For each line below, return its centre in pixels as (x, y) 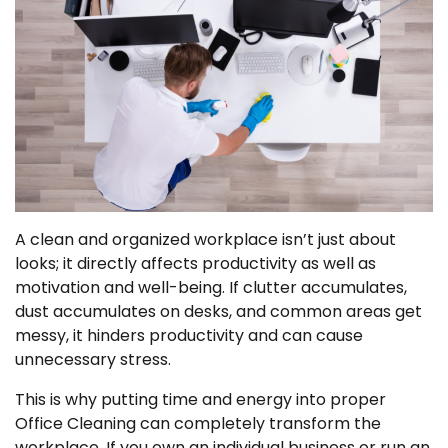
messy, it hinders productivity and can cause (189, 336)
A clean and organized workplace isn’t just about (205, 240)
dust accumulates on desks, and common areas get (218, 312)
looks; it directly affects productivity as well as (195, 264)
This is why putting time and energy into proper (200, 400)
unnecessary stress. (93, 360)
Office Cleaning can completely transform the (198, 424)
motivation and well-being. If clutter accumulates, (211, 288)
